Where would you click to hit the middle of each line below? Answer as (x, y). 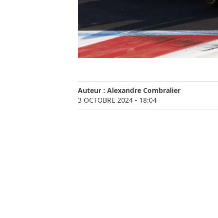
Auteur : (92, 91)
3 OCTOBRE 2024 (105, 100)
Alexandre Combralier (144, 91)
